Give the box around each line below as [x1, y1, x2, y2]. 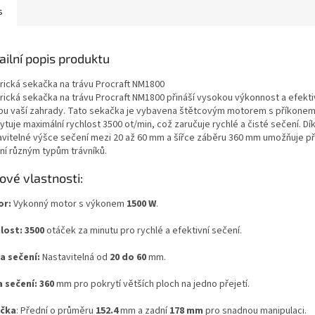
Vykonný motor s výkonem [11, 196, 127, 211]
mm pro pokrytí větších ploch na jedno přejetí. [54, 276, 250, 291]
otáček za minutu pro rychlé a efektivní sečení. [46, 223, 242, 238]
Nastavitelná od [40, 250, 108, 264]
